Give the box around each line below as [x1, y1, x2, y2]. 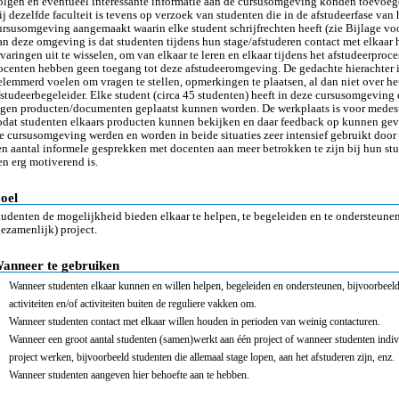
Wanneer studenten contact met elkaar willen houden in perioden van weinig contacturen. [9, 315, 380, 328]
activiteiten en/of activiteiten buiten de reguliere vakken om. [9, 297, 256, 310]
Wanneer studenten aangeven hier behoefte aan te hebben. [9, 369, 249, 381]
